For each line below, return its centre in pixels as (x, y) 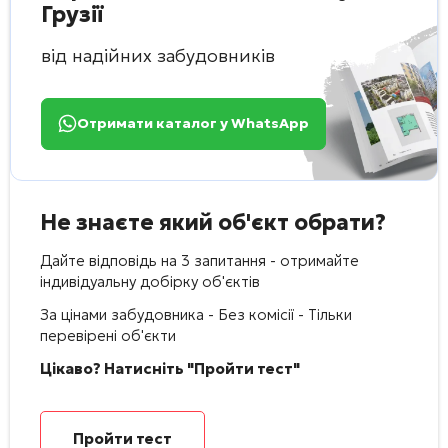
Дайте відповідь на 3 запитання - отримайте (199, 260)
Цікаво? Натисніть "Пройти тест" (170, 368)
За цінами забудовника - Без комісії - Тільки (196, 314)
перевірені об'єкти (108, 335)
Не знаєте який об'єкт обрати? (213, 222)
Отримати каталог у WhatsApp (193, 123)
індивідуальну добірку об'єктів (150, 281)
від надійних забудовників (158, 55)
